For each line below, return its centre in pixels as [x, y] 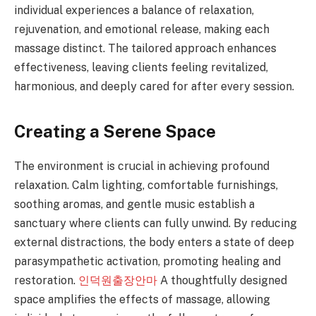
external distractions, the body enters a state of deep [154, 242]
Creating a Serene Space [115, 131]
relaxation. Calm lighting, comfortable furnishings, [146, 185]
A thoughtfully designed [222, 280]
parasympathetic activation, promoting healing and [147, 261]
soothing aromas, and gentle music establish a [134, 204]
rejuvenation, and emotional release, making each [142, 30]
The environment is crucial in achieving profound [142, 166]
